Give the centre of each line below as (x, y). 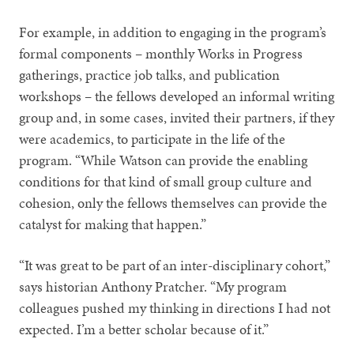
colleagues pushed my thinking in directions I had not (175, 307)
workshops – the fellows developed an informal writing (177, 96)
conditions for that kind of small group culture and (166, 181)
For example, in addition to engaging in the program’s (173, 32)
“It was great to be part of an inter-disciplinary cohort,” (175, 265)
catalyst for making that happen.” (113, 224)
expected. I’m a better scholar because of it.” (144, 329)
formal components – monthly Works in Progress (161, 53)
